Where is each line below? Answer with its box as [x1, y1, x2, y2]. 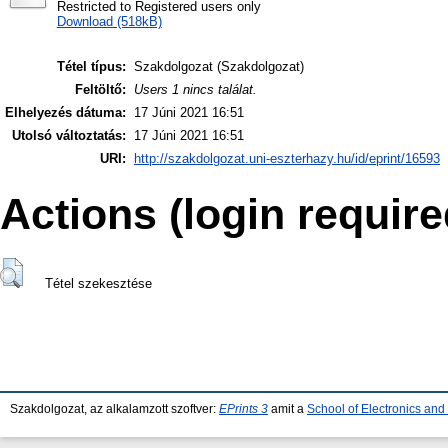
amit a [268, 403, 307, 415]
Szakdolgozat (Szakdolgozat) [134, 59, 304, 75]
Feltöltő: [75, 82, 126, 98]
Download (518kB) [56, 13, 162, 29]
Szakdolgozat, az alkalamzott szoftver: [10, 403, 219, 415]
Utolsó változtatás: [12, 128, 126, 144]
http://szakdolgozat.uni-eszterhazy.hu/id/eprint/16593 [134, 151, 440, 167]
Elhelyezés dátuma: [5, 105, 126, 121]
